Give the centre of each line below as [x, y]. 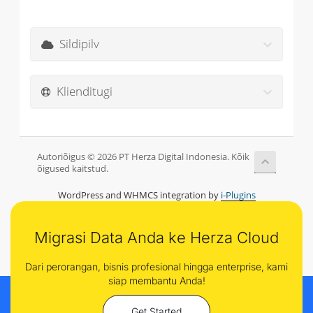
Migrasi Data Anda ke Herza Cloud [156, 238]
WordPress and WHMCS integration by [139, 195]
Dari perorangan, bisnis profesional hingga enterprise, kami [156, 267]
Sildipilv [77, 44]
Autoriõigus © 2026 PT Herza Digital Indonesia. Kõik [143, 157]
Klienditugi [82, 92]
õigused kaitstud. [73, 169]
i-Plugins [238, 195]
